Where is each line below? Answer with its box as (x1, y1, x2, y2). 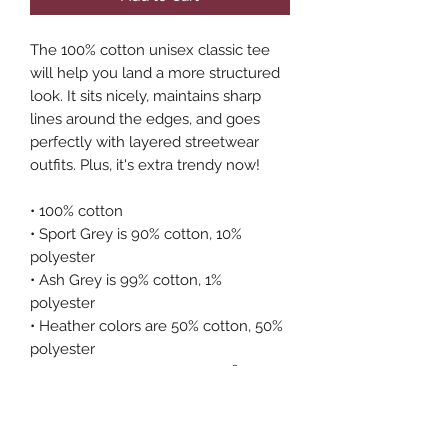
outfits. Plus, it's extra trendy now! (30, 155, 264, 174)
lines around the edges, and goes (30, 109, 260, 128)
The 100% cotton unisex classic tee (30, 40, 270, 59)
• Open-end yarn (30, 408, 144, 427)
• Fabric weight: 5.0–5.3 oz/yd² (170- (30, 362, 275, 381)
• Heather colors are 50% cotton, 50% (30, 316, 283, 335)
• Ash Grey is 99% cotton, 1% (30, 270, 222, 289)
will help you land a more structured (30, 63, 280, 82)
